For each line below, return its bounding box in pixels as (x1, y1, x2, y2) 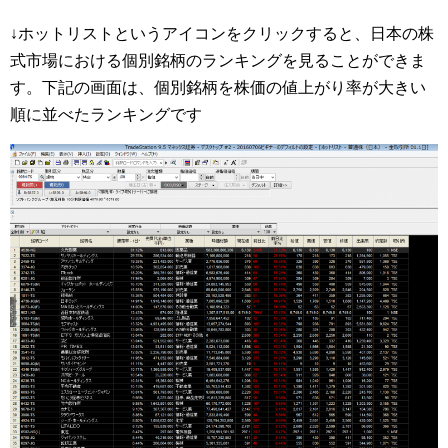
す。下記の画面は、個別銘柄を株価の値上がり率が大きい (10, 78, 426, 96)
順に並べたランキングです (10, 105, 202, 123)
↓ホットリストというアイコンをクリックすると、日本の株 (10, 24, 434, 42)
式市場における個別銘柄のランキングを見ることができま (10, 51, 426, 69)
